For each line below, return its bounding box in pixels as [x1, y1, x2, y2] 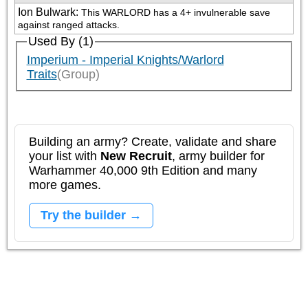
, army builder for [172, 148, 265, 163]
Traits [26, 67, 57, 82]
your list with [29, 148, 100, 163]
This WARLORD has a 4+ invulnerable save [81, 7, 270, 18]
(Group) [56, 67, 100, 82]
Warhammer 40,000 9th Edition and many [29, 163, 257, 177]
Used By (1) [27, 34, 93, 48]
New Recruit [100, 148, 172, 163]
